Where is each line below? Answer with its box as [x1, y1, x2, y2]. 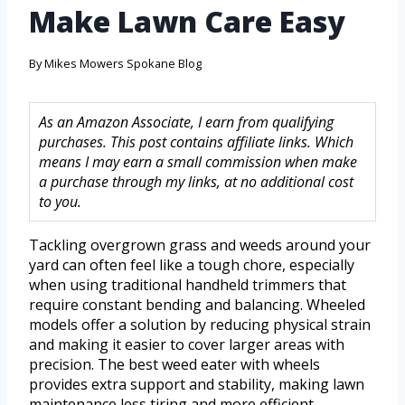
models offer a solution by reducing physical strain [29, 315, 371, 335]
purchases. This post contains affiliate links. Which [39, 132, 353, 153]
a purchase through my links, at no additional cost [39, 172, 353, 193]
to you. [39, 192, 81, 212]
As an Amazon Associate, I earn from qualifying [39, 112, 334, 133]
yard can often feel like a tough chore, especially [29, 255, 354, 276]
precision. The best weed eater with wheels [29, 354, 320, 375]
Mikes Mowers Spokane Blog [44, 55, 202, 72]
